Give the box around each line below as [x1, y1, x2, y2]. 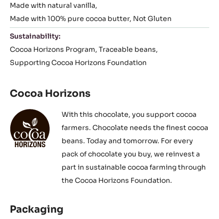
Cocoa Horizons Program [10, 45, 95, 54]
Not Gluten [132, 14, 172, 23]
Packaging [10, 203, 64, 216]
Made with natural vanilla [10, 1, 95, 10]
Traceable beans [98, 45, 156, 54]
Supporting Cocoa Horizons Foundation [10, 58, 147, 67]
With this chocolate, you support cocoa [61, 110, 197, 119]
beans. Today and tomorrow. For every [61, 136, 193, 146]
